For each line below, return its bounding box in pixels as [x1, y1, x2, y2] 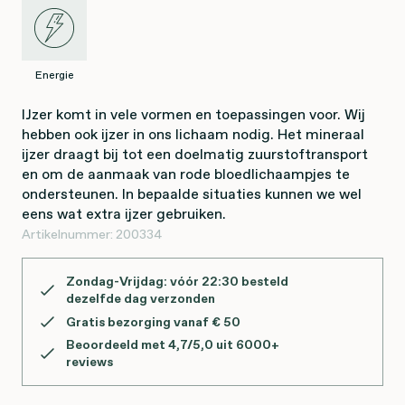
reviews [66, 353, 113, 371]
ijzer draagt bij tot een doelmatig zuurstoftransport [22, 144, 368, 164]
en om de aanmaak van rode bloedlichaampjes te [22, 164, 350, 184]
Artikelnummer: [22, 225, 116, 243]
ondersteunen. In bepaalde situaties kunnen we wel [22, 184, 362, 203]
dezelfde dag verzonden [66, 289, 215, 307]
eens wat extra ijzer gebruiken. [22, 203, 226, 223]
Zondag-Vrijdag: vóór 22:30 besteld [66, 272, 288, 290]
